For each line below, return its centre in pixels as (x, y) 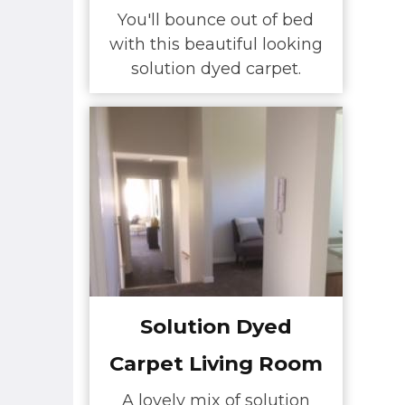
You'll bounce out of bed (216, 20)
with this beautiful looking (216, 45)
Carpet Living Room (216, 363)
